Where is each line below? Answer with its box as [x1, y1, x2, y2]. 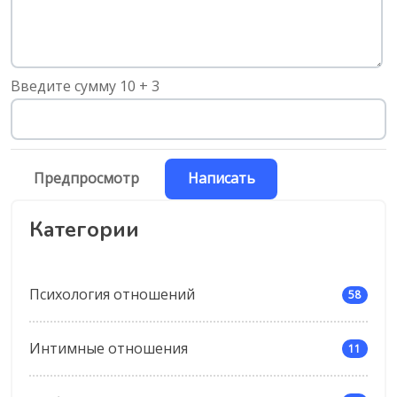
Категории [28, 215, 139, 245]
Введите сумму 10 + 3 [11, 76, 160, 97]
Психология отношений [28, 284, 195, 305]
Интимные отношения [28, 339, 188, 359]
